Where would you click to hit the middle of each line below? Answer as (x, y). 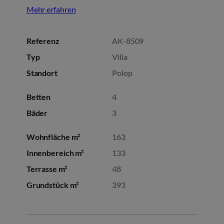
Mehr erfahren (51, 9)
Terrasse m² (46, 168)
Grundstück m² (52, 184)
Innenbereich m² (55, 152)
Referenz (43, 40)
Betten (38, 96)
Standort (42, 72)
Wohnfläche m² (53, 136)
